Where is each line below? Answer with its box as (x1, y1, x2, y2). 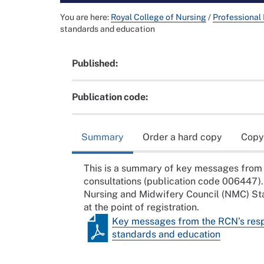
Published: (72, 58, 118, 70)
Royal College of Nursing (111, 12, 206, 22)
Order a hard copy (143, 131, 222, 143)
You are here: (60, 12, 111, 22)
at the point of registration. (84, 201, 199, 213)
